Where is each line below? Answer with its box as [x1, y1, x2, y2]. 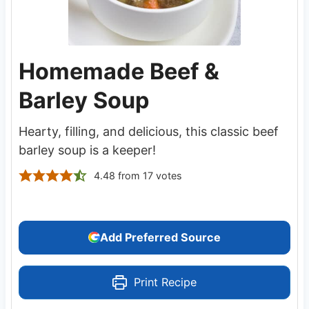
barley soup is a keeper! [18, 142, 156, 157]
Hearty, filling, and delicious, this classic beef [18, 123, 279, 139]
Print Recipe [130, 275, 197, 289]
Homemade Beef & [18, 57, 219, 85]
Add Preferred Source [99, 230, 221, 244]
